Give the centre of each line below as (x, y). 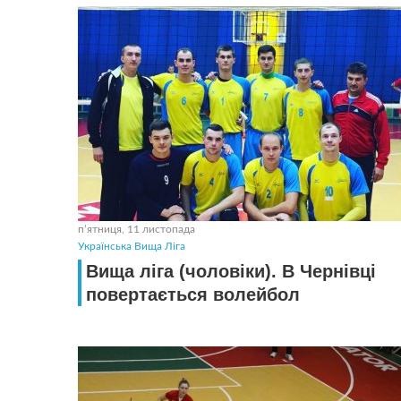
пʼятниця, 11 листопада (137, 229)
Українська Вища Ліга (132, 246)
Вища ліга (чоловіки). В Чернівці (231, 271)
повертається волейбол (193, 294)
